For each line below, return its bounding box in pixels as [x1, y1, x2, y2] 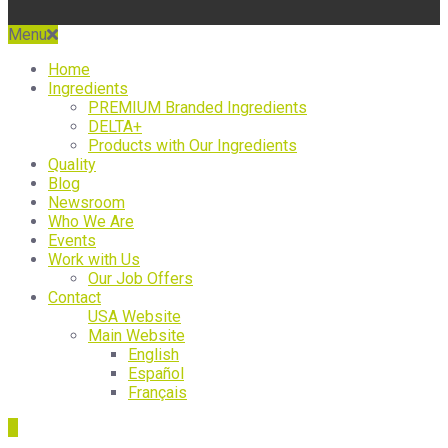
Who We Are [48, 212, 134, 232]
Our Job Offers [88, 269, 193, 289]
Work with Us [48, 250, 140, 270]
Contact [48, 288, 101, 308]
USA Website [88, 307, 181, 327]
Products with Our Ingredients [88, 136, 297, 156]
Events [48, 231, 96, 251]
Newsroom [48, 193, 125, 213]
